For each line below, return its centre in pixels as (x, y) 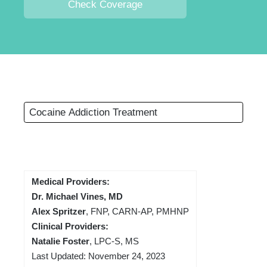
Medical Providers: (71, 181)
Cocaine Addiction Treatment (93, 112)
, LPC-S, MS (114, 241)
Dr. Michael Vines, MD (77, 196)
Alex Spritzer (59, 211)
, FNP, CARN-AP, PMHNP (137, 211)
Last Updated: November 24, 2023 (98, 256)
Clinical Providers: (70, 226)
